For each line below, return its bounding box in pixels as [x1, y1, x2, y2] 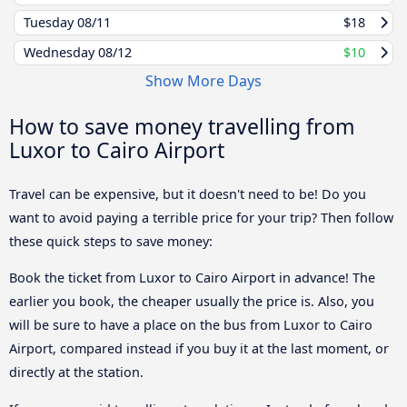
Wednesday [24, 43, 98, 61]
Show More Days [145, 70, 262, 91]
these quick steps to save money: [9, 232, 213, 250]
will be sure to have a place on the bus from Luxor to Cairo [9, 316, 372, 334]
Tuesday [24, 13, 77, 31]
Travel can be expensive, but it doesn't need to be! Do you [9, 184, 366, 203]
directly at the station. [9, 363, 144, 382]
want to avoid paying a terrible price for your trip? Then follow [9, 208, 393, 226]
